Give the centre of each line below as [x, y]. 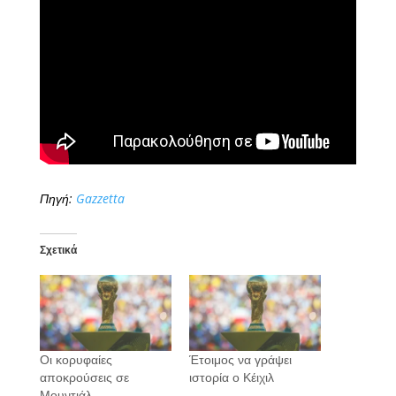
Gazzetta [100, 199]
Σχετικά [58, 250]
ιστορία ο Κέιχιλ [231, 377]
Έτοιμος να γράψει [240, 359]
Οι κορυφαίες [76, 359]
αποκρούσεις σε [84, 377]
